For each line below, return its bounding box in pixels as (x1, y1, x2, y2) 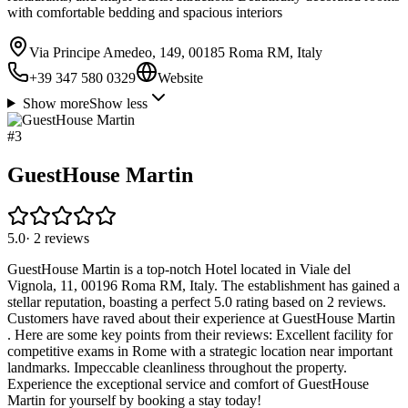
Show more (22, 95, 89, 111)
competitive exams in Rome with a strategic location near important (7, 343, 393, 360)
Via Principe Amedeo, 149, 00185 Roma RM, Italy (29, 44, 322, 60)
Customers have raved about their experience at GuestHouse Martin (7, 311, 395, 327)
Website (158, 69, 203, 86)
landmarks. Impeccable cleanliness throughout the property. (7, 360, 347, 376)
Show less (88, 95, 148, 111)
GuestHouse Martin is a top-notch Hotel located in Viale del (7, 261, 351, 278)
